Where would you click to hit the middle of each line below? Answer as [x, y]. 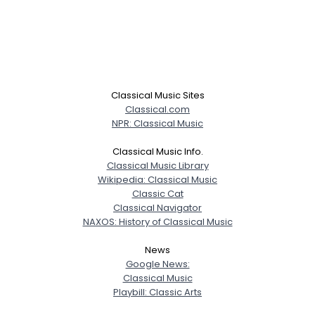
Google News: [157, 264]
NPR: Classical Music [157, 123]
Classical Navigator [157, 208]
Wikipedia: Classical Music [157, 180]
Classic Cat [157, 194]
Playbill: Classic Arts [157, 292]
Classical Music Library [157, 166]
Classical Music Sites [157, 95]
